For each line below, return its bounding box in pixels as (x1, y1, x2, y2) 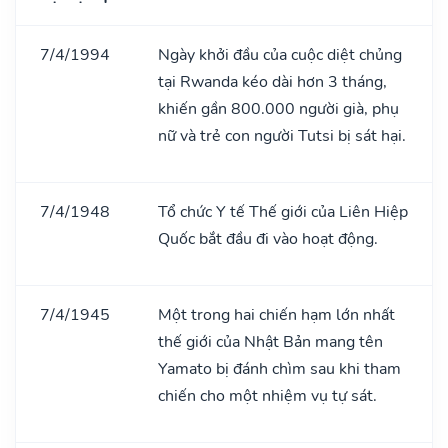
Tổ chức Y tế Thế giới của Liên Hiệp (158, 200, 408, 223)
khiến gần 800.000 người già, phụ (158, 97, 399, 120)
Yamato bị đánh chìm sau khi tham (158, 357, 401, 380)
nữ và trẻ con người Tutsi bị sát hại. (158, 124, 406, 147)
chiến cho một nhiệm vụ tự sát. (158, 384, 377, 407)
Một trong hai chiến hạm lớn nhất (158, 303, 395, 326)
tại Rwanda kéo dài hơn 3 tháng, (158, 70, 387, 93)
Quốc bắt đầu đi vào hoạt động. (158, 227, 378, 250)
